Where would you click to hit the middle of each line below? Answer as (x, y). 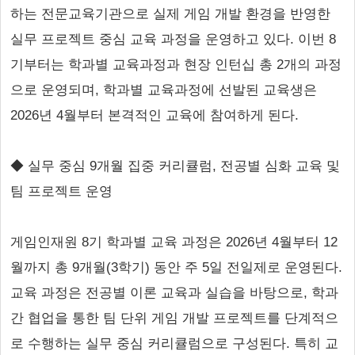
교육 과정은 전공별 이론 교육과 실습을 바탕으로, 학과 (174, 293)
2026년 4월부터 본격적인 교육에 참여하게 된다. (155, 115)
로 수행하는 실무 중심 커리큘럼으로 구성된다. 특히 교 (174, 344)
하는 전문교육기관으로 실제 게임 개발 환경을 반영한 (170, 14)
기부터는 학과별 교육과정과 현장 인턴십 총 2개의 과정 (176, 65)
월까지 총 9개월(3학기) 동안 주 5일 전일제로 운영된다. (176, 267)
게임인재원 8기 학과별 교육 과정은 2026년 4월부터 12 (174, 242)
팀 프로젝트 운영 (61, 191)
